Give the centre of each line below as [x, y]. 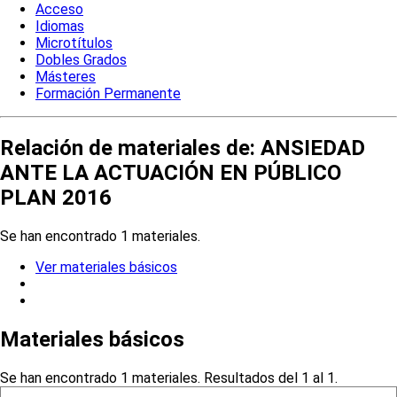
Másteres [66, 77]
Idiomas [60, 27]
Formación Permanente [108, 94]
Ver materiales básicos [106, 267]
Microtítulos [74, 43]
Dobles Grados [81, 60]
